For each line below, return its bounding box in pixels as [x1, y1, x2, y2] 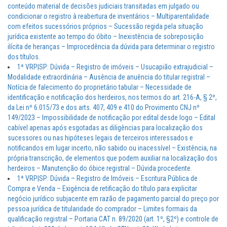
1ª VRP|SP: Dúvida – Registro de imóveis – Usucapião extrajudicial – [17, 63, 213, 71]
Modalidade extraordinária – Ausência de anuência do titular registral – [8, 73, 210, 82]
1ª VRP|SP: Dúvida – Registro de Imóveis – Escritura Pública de [17, 174, 198, 183]
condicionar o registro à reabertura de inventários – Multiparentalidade [8, 12, 209, 21]
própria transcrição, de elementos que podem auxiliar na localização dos [8, 154, 217, 163]
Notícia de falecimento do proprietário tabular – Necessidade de [8, 83, 192, 92]
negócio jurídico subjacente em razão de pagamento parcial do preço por [8, 195, 219, 203]
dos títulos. [8, 53, 40, 61]
